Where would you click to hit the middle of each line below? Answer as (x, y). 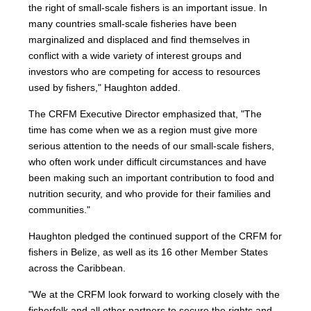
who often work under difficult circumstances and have (148, 162)
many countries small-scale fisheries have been (133, 24)
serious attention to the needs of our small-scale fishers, (152, 146)
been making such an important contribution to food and (152, 178)
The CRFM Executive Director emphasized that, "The (145, 114)
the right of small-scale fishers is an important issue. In (148, 8)
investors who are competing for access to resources (145, 72)
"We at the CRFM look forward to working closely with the (154, 295)
